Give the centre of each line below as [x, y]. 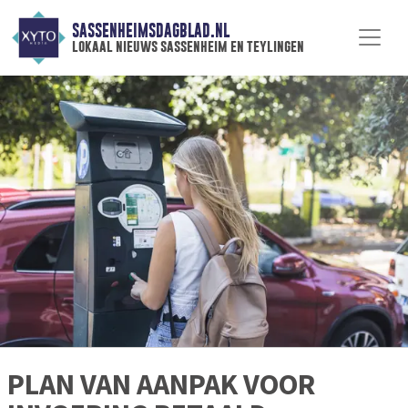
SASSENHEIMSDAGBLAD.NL [150, 31]
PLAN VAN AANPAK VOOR [161, 385]
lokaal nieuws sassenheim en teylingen [188, 46]
